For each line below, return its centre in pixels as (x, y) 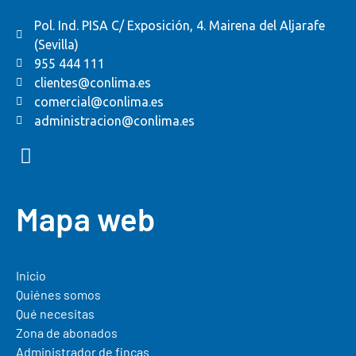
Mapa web (85, 219)
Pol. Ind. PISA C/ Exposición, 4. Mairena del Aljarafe (179, 25)
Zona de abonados (67, 333)
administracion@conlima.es (114, 121)
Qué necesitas (55, 313)
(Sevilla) (56, 44)
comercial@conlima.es (99, 102)
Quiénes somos (58, 294)
